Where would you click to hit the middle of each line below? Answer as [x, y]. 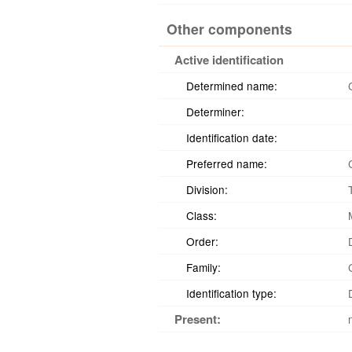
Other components [229, 29]
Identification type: [231, 293]
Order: [202, 241]
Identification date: [232, 137]
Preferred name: [227, 163]
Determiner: [215, 112]
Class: [202, 215]
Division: [207, 189]
